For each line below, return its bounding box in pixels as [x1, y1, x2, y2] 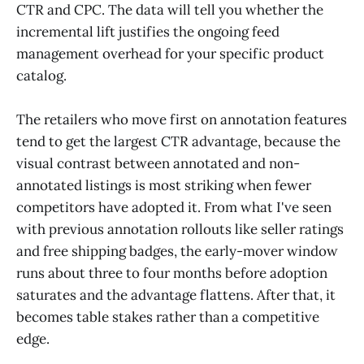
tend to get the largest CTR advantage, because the [16, 132, 340, 151]
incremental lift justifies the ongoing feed [16, 22, 279, 41]
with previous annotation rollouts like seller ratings [16, 220, 344, 239]
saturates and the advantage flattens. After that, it [16, 286, 336, 305]
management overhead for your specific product [16, 44, 324, 63]
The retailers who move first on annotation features [16, 110, 347, 129]
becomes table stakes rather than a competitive [16, 308, 319, 327]
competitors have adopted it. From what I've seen [16, 198, 331, 217]
